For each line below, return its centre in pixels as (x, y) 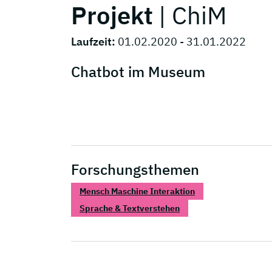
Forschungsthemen (135, 169)
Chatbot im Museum (138, 72)
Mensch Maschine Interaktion (137, 191)
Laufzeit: (94, 42)
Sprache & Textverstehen (130, 208)
